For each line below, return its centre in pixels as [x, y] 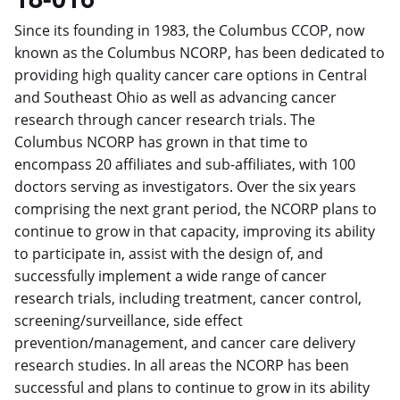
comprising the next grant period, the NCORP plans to [196, 208]
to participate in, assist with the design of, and [169, 253]
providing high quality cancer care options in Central [191, 75]
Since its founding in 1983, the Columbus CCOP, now [189, 30]
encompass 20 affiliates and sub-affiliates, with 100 [185, 164]
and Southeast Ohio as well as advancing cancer [175, 97]
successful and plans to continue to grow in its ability [192, 387]
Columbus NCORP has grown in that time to [161, 142]
